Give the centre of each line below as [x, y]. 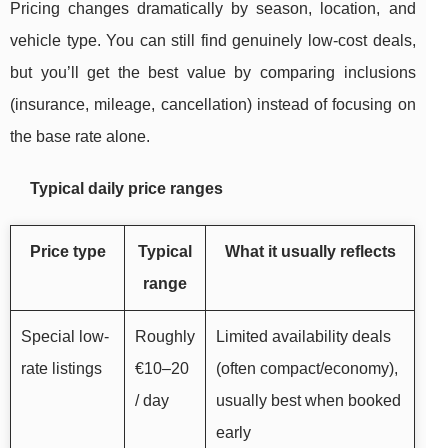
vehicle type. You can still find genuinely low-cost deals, [213, 41]
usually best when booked [308, 401]
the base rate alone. [80, 137]
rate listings [61, 369]
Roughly [165, 337]
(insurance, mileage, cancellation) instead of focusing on [213, 105]
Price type [67, 252]
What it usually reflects [310, 252]
